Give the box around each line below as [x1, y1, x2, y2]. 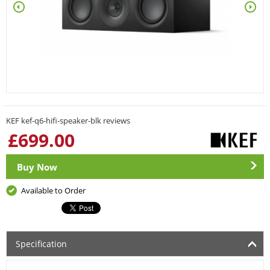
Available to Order [21, 185, 86, 196]
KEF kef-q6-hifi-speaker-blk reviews [6, 115, 130, 126]
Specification [16, 238, 67, 250]
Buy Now [17, 161, 57, 173]
